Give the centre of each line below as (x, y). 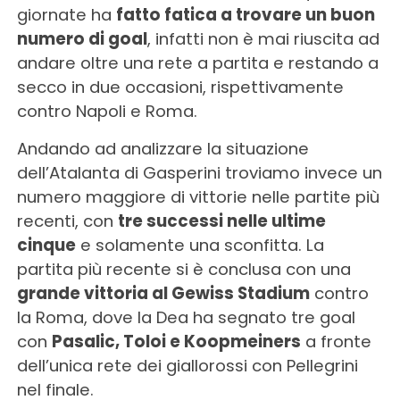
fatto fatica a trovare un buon (245, 14)
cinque (46, 245)
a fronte (336, 341)
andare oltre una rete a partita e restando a (197, 62)
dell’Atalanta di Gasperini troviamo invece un (199, 172)
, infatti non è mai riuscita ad (263, 38)
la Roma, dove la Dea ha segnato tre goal (186, 317)
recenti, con (67, 221)
